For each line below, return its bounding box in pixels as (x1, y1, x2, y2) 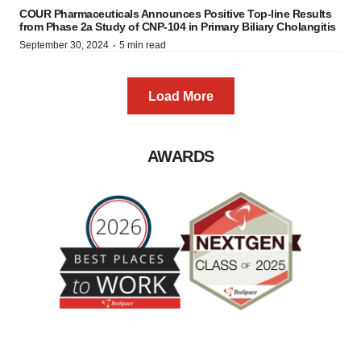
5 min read (119, 39, 166, 51)
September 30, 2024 (19, 39, 109, 51)
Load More (147, 89, 214, 103)
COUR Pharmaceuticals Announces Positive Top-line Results (19, 7, 331, 20)
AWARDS (147, 147, 214, 165)
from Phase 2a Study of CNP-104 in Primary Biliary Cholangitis (19, 20, 336, 33)
